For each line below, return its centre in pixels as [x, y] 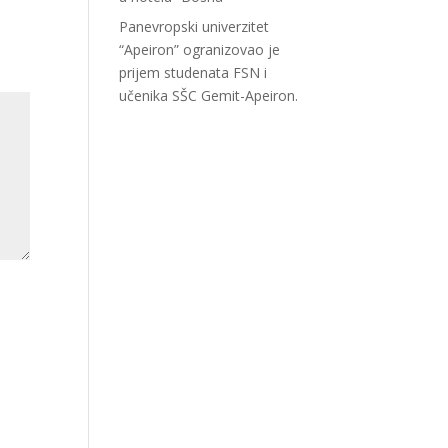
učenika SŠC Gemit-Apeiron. [209, 95]
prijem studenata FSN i [193, 72]
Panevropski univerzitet [194, 26]
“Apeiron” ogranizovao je [200, 49]
